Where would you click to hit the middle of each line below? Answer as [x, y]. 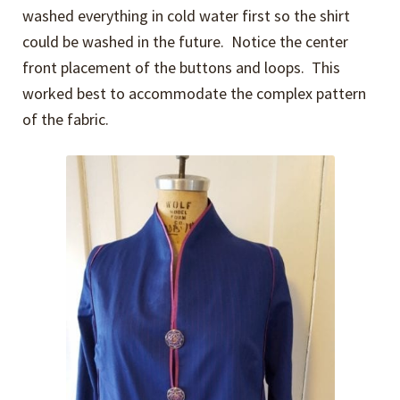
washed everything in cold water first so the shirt [187, 16]
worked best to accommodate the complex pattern [195, 94]
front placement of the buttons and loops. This [182, 68]
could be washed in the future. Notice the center [186, 42]
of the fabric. [66, 120]
